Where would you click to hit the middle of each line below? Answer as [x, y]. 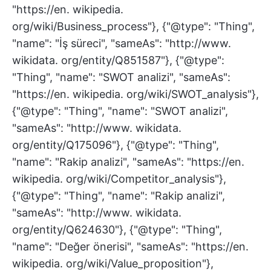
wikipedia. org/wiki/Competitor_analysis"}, [119, 179]
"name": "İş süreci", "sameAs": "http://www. [122, 43]
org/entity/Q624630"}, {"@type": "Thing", [117, 230]
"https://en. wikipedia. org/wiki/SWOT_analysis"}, [135, 94]
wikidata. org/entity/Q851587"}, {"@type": [118, 60]
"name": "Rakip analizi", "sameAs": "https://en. [128, 162]
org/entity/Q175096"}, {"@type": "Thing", [116, 145]
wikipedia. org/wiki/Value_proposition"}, [113, 263]
